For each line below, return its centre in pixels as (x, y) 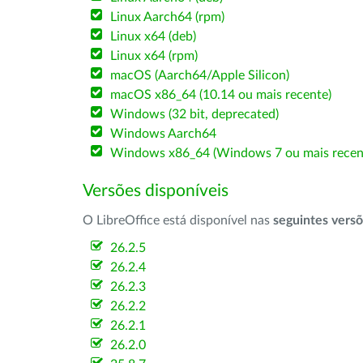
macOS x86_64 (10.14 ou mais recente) (221, 95)
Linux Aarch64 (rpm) (168, 17)
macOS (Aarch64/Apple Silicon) (200, 75)
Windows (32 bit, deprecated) (195, 114)
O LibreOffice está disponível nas (178, 220)
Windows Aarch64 (164, 134)
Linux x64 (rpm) (154, 56)
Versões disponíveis (156, 191)
